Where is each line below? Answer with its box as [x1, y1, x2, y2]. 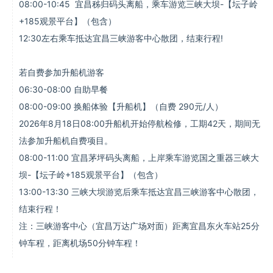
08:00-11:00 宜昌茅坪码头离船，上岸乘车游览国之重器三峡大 [19, 152, 259, 163]
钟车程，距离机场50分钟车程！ [19, 238, 141, 248]
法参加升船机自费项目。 [19, 135, 113, 146]
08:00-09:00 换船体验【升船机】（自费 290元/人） [19, 101, 223, 112]
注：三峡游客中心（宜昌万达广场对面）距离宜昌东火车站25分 [19, 221, 260, 231]
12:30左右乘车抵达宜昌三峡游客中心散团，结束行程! [19, 33, 223, 43]
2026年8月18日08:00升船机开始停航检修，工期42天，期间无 [19, 118, 260, 129]
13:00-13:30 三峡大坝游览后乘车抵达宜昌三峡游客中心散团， [19, 186, 259, 197]
